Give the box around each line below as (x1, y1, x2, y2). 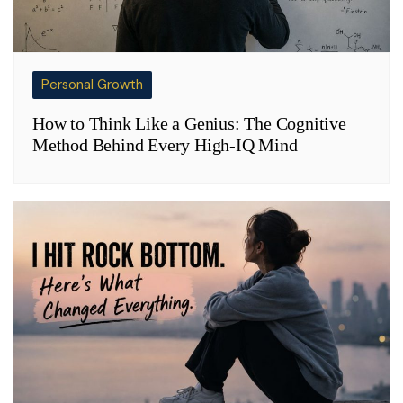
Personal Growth (41, 75, 143, 94)
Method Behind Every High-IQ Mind (32, 134, 298, 155)
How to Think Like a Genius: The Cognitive (32, 112, 346, 133)
